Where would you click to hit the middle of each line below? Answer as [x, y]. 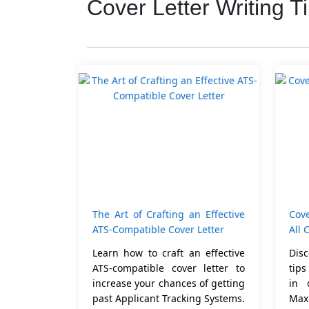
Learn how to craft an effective [169, 253]
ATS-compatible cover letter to [169, 268]
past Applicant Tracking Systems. [169, 298]
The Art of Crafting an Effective [169, 214]
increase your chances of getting [169, 283]
